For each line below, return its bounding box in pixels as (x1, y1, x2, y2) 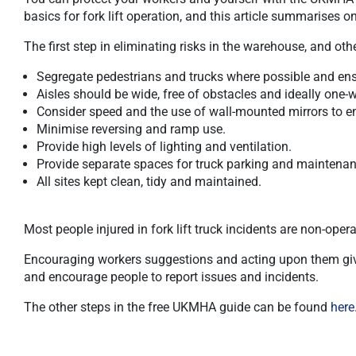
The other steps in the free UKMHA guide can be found (24, 300, 331, 315)
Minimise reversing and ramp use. (37, 122, 226, 137)
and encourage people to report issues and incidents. (24, 269, 319, 284)
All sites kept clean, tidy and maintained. (37, 174, 261, 189)
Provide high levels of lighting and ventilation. (37, 139, 292, 154)
